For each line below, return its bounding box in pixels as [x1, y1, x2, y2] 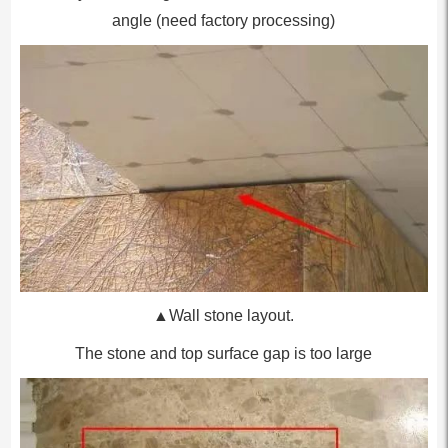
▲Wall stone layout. [153, 306, 295, 324]
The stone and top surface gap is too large [75, 344, 373, 362]
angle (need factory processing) [112, 11, 336, 29]
